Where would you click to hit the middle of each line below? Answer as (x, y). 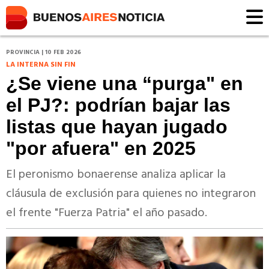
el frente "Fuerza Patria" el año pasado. (107, 213)
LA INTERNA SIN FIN (41, 65)
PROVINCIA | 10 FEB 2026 (44, 53)
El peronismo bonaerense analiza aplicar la (116, 175)
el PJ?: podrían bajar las (118, 105)
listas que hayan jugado (117, 127)
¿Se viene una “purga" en (125, 84)
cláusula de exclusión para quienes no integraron (131, 194)
